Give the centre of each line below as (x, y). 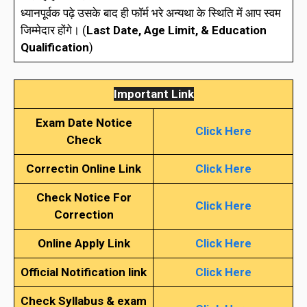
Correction (84, 215)
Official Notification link (84, 272)
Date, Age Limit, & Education (189, 30)
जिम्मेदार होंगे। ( (53, 30)
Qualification (54, 47)
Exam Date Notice (84, 123)
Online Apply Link (84, 244)
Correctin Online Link (84, 169)
